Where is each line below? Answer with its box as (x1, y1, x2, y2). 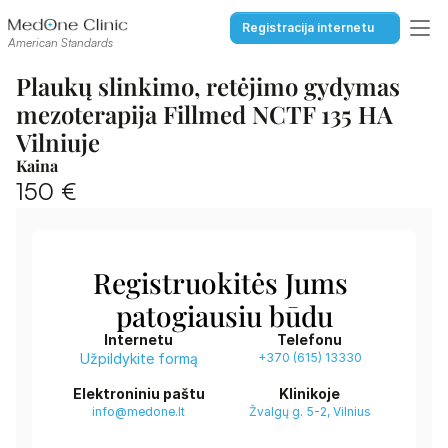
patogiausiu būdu (115, 297, 333, 334)
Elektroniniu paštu (72, 385, 205, 402)
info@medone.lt (92, 404, 185, 419)
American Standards (8, 34, 113, 50)
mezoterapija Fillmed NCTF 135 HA (16, 98, 393, 130)
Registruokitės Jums (93, 264, 348, 301)
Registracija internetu (242, 20, 374, 35)
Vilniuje (16, 126, 100, 158)
